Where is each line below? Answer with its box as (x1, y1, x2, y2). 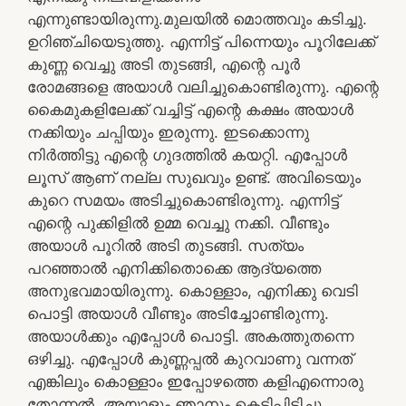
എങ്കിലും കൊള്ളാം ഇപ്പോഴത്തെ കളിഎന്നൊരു (27, 372, 363, 391)
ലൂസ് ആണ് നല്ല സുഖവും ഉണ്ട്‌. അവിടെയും (27, 168, 361, 187)
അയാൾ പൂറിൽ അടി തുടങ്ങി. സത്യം (27, 236, 304, 255)
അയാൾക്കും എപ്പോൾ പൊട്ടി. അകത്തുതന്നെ (27, 326, 353, 345)
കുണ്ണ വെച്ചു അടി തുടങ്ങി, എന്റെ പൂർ (27, 54, 300, 73)
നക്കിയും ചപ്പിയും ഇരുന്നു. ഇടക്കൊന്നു (27, 122, 309, 141)
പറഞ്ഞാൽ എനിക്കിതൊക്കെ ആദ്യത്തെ (27, 258, 321, 277)
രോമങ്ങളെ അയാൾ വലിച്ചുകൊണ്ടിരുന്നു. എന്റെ (27, 77, 379, 96)
